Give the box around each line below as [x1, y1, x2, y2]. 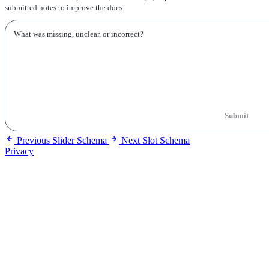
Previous [17, 134, 50, 145]
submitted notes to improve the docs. [5, 3, 124, 13]
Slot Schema [142, 134, 190, 145]
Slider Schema [52, 134, 107, 145]
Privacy [5, 145, 34, 156]
